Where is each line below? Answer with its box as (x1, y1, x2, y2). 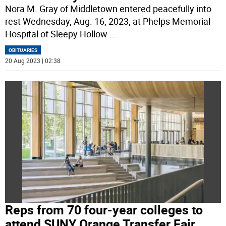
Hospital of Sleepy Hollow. (5, 28, 110, 40)
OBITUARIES (9, 46, 38, 54)
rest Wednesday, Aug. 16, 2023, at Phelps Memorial (5, 15, 211, 28)
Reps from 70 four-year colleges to (5, 201, 203, 218)
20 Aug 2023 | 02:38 (5, 56, 61, 65)
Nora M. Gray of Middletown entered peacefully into (5, 3, 212, 15)
